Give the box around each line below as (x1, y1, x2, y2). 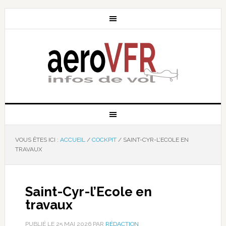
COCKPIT (91, 136, 117, 143)
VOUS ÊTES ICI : (15, 136, 60, 143)
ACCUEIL (60, 136, 85, 143)
